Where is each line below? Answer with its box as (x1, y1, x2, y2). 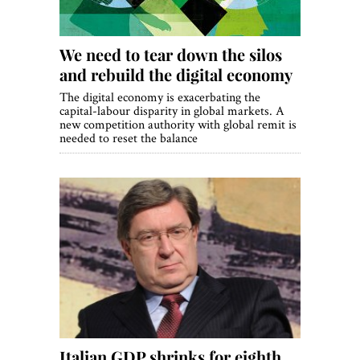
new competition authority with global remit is (59, 116, 297, 133)
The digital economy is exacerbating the (59, 88, 260, 106)
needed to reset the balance (59, 129, 198, 147)
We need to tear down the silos (59, 43, 282, 66)
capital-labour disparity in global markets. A (59, 102, 284, 120)
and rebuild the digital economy (59, 63, 292, 86)
